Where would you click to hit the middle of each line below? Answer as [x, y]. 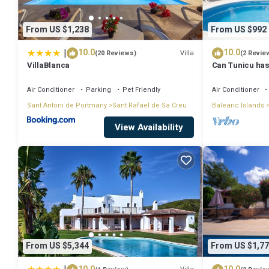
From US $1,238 [57, 29]
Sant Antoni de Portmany [67, 106]
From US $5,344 [57, 246]
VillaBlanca [49, 65]
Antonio [226, 76]
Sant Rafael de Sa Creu [150, 106]
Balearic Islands [238, 106]
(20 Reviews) [116, 53]
